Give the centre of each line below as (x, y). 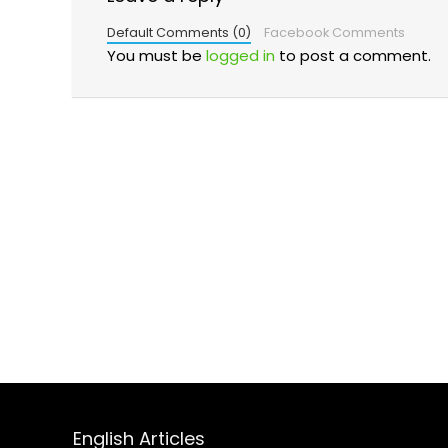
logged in (240, 55)
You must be (156, 55)
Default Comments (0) (179, 32)
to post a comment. (353, 55)
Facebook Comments (334, 32)
